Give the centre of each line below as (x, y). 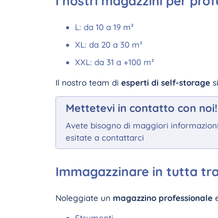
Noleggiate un (84, 198)
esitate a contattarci (105, 137)
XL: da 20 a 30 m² (109, 45)
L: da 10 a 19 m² (104, 27)
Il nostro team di (88, 82)
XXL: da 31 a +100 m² (115, 62)
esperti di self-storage (166, 82)
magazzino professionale (164, 198)
